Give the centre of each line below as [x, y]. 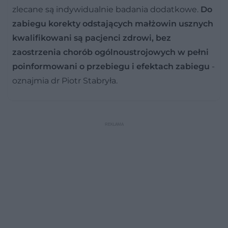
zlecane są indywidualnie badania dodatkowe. [106, 9]
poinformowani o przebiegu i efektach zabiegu [111, 66]
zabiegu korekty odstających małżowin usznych [113, 23]
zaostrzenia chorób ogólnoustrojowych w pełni [110, 52]
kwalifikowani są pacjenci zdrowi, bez [92, 38]
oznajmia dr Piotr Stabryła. [67, 80]
